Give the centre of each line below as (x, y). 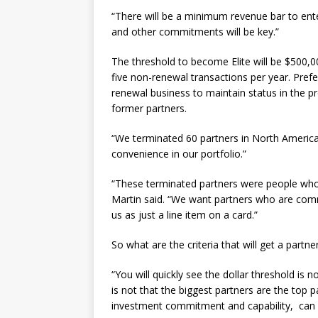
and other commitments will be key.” (195, 32)
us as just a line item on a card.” (185, 215)
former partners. (149, 108)
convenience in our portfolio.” (179, 154)
